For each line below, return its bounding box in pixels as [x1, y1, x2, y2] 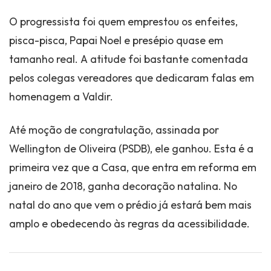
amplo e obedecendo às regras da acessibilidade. [9, 217, 250, 231]
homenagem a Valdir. [9, 90, 113, 104]
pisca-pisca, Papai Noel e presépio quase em [9, 33, 223, 48]
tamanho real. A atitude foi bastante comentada [9, 52, 248, 67]
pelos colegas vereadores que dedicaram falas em [9, 71, 254, 85]
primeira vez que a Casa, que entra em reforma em [9, 160, 256, 175]
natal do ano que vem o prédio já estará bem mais [9, 198, 252, 212]
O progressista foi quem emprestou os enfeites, [9, 15, 238, 29]
